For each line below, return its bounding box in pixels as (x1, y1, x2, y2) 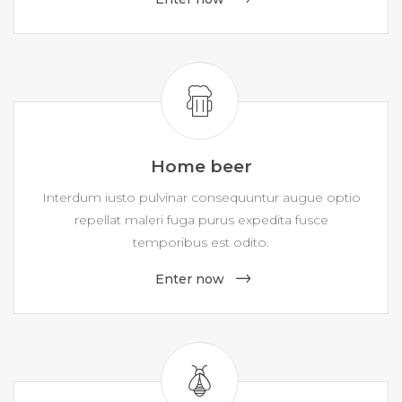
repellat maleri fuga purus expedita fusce (74, 212, 328, 228)
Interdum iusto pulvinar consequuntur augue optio (41, 189, 361, 205)
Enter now (155, 271, 224, 287)
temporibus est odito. (133, 234, 269, 250)
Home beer (150, 156, 252, 177)
